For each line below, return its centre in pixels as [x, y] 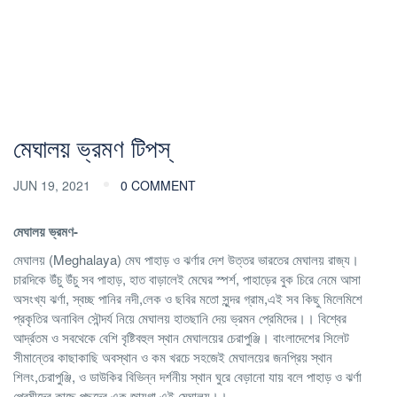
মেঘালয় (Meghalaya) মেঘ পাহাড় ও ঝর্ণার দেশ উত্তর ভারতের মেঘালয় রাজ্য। [186, 259]
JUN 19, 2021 [54, 185]
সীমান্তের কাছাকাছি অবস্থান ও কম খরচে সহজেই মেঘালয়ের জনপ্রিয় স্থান [173, 356]
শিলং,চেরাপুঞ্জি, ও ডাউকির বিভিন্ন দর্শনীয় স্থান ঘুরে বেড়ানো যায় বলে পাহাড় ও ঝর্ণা [187, 376]
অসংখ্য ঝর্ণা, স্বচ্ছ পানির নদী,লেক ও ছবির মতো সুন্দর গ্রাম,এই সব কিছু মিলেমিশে [188, 298]
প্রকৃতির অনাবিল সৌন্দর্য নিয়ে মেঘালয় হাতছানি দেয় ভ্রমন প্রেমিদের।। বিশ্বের [180, 317]
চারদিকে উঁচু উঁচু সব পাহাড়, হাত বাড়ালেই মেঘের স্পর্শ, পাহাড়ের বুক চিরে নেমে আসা [187, 278]
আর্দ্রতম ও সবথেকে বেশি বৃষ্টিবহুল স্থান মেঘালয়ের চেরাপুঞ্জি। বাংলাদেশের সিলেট [181, 337]
